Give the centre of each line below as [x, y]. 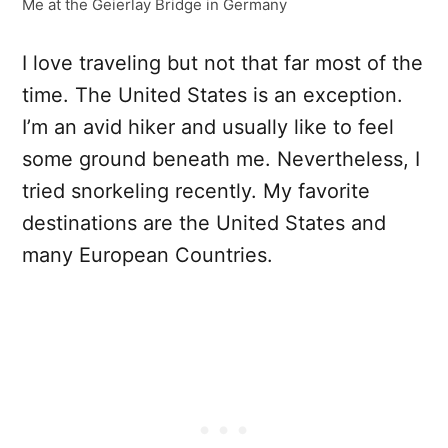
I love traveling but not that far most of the [222, 63]
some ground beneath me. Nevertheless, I [221, 159]
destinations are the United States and [204, 223]
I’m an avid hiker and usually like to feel [208, 127]
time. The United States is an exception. [212, 95]
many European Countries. [147, 255]
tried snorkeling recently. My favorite [196, 191]
